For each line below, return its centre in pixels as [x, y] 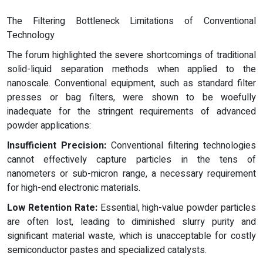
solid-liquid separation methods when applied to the [131, 70]
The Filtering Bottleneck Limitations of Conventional [131, 21]
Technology [31, 36]
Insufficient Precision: [57, 146]
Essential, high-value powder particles [177, 208]
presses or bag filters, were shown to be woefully [131, 98]
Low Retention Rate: [52, 208]
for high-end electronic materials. [74, 188]
